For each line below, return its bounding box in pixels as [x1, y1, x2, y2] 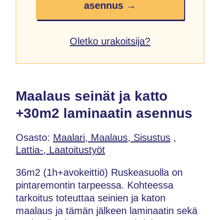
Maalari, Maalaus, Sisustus [53, 132, 170, 143]
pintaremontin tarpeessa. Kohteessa [16, 179, 173, 191]
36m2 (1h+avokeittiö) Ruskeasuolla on [16, 166, 183, 178]
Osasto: [16, 132, 53, 143]
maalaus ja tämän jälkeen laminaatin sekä [16, 205, 197, 216]
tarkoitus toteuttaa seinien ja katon [16, 192, 165, 203]
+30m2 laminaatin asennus [16, 106, 192, 121]
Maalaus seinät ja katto [16, 88, 167, 104]
